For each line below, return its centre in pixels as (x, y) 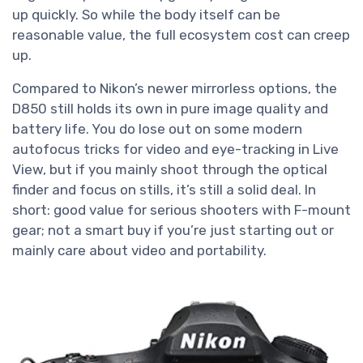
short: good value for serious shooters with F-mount (181, 210)
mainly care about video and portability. (139, 251)
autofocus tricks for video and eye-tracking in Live (175, 149)
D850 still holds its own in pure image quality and (170, 109)
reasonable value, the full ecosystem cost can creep (181, 35)
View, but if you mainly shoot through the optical (170, 170)
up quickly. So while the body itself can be (146, 15)
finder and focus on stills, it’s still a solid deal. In (164, 190)
